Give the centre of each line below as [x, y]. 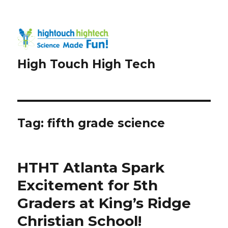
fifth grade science [106, 123]
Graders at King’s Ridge [104, 203]
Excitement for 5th [88, 185]
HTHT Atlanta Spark [91, 167]
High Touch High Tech [87, 64]
